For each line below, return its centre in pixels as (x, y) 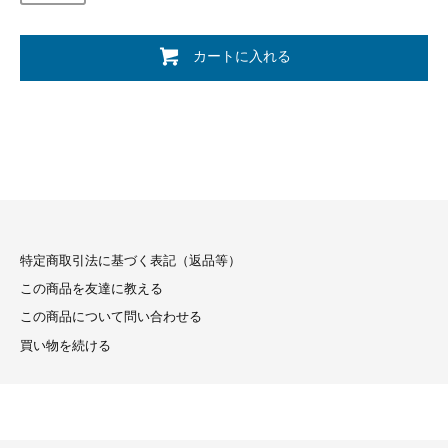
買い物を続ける (65, 345)
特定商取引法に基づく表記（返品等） (130, 260)
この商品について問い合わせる (111, 317)
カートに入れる (241, 55)
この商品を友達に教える (91, 288)
